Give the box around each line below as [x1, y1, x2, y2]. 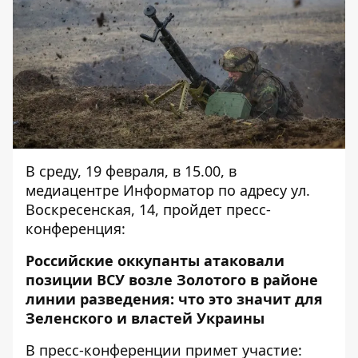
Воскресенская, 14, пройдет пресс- [26, 200, 271, 220]
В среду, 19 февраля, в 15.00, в [26, 161, 237, 181]
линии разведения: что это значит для [26, 289, 323, 309]
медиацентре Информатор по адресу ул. [26, 181, 310, 201]
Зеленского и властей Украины [26, 308, 265, 328]
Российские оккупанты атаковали [26, 251, 284, 271]
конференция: [26, 219, 125, 239]
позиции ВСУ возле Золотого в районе [26, 270, 318, 290]
